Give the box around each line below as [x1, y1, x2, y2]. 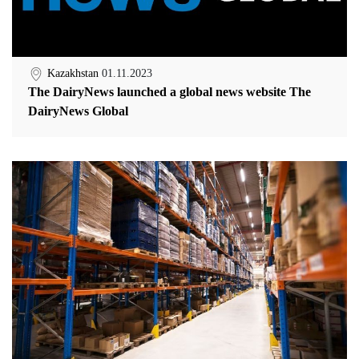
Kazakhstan [47, 67, 102, 80]
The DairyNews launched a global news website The [28, 85, 311, 99]
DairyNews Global [28, 104, 128, 118]
